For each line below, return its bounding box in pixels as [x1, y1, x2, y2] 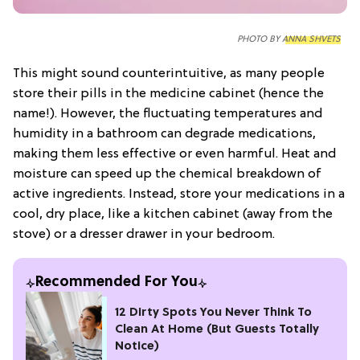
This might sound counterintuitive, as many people [13, 67, 325, 82]
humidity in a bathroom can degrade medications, [13, 127, 316, 142]
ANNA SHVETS [282, 35, 341, 45]
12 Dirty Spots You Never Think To [115, 306, 312, 321]
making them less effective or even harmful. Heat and [13, 147, 336, 162]
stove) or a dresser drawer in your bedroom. [13, 227, 275, 243]
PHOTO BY [237, 35, 282, 45]
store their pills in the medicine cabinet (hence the [13, 87, 324, 102]
